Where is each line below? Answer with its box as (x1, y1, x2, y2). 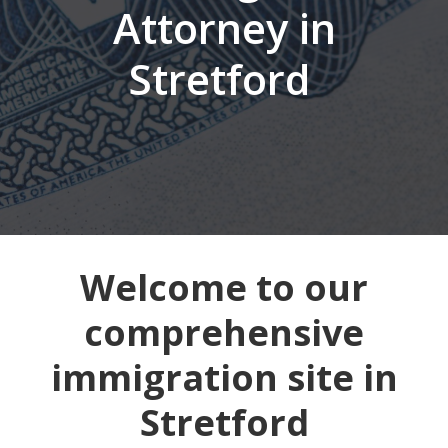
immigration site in (50, 353, 398, 402)
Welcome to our (80, 263, 368, 312)
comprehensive (84, 308, 364, 357)
